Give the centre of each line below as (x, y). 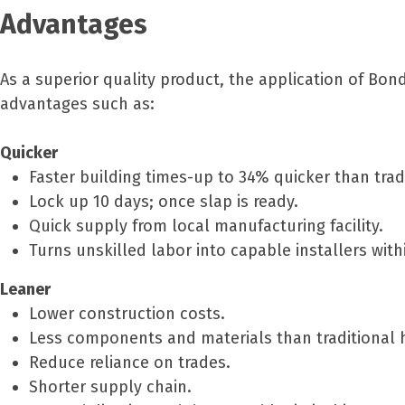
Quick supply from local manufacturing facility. (206, 226)
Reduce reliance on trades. (130, 363)
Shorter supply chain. (110, 387)
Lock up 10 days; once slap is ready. (164, 202)
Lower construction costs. (127, 314)
